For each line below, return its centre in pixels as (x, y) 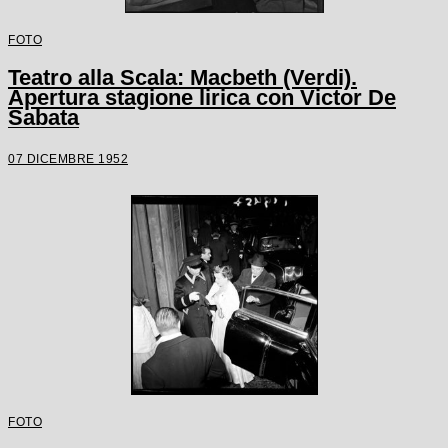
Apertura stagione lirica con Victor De (202, 98)
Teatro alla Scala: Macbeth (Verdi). (182, 78)
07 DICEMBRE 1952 (68, 159)
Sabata (43, 118)
